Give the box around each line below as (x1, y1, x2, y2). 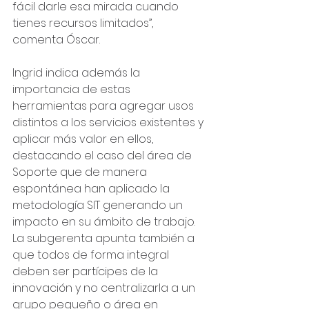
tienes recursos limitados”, (12, 15, 156, 31)
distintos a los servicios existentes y (12, 114, 206, 130)
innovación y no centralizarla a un (12, 280, 198, 296)
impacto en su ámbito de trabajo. (12, 214, 198, 230)
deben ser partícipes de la (12, 263, 161, 279)
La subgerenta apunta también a (12, 230, 197, 246)
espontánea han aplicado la (12, 181, 172, 197)
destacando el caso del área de (12, 148, 195, 163)
